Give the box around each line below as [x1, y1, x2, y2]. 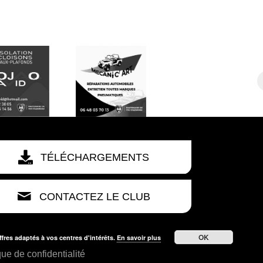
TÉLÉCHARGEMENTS [41, 151, 150, 163]
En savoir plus [117, 233, 161, 242]
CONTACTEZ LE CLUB [39, 191, 151, 203]
